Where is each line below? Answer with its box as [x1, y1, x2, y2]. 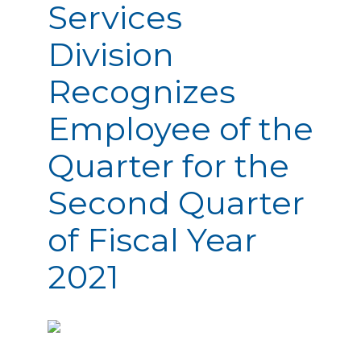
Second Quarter [48, 183, 305, 222]
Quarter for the [48, 146, 289, 185]
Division [48, 35, 174, 74]
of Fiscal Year [48, 220, 257, 259]
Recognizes [48, 72, 235, 111]
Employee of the [48, 109, 313, 148]
